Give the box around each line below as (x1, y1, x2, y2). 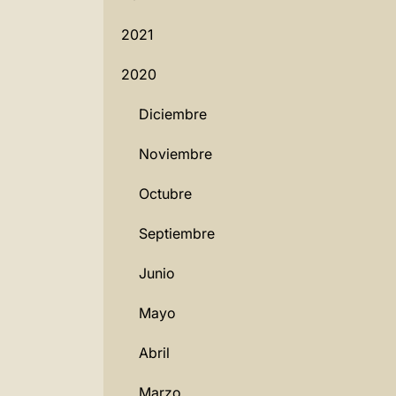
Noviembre (139, 145, 212, 163)
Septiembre (139, 225, 215, 242)
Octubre (139, 185, 192, 202)
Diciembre (139, 105, 207, 123)
